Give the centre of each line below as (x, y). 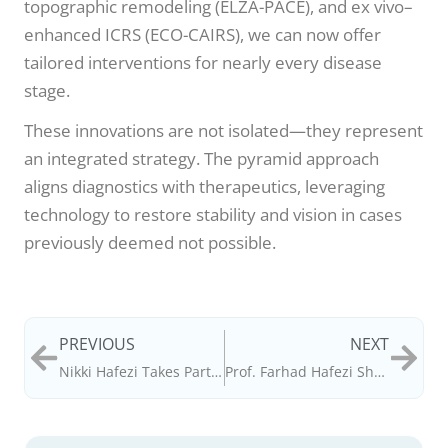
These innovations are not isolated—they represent (223, 131)
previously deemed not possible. (150, 243)
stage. (47, 91)
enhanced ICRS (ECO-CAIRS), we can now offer (202, 35)
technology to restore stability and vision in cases (213, 215)
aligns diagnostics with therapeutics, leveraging (204, 187)
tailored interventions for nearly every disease (203, 63)
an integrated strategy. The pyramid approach (201, 159)
